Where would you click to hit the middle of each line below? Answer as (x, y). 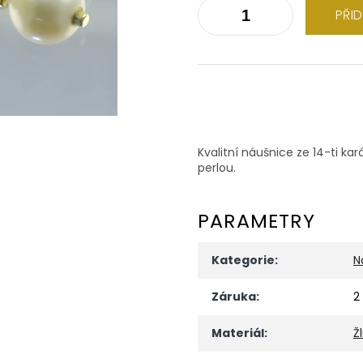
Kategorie (243, 260)
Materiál (238, 333)
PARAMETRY (256, 220)
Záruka (234, 296)
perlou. (217, 167)
